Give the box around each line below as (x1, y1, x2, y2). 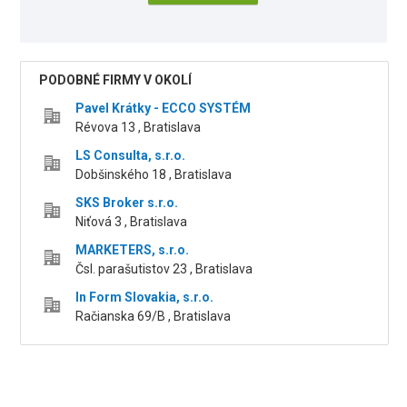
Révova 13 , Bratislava (75, 120, 202, 135)
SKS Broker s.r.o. (75, 195, 179, 211)
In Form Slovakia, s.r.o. (75, 290, 214, 305)
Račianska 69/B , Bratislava (75, 309, 232, 324)
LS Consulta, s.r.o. (75, 148, 186, 164)
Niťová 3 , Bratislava (75, 214, 188, 230)
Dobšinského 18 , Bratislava (75, 167, 233, 183)
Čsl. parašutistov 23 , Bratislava (75, 262, 253, 277)
